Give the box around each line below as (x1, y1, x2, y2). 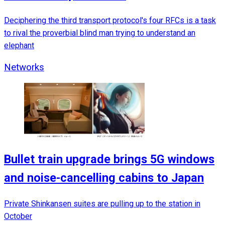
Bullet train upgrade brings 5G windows (4, 152, 214, 167)
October (4, 211, 32, 221)
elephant (4, 40, 34, 50)
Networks (4, 61, 44, 73)
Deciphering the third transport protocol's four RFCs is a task (4, 15, 216, 25)
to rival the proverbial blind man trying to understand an (4, 28, 195, 38)
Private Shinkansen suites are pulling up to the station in (4, 198, 200, 208)
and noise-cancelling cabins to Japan (4, 171, 204, 185)
